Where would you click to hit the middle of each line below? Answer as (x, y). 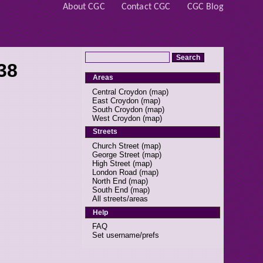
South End (110, 190)
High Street (112, 163)
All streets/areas (120, 198)
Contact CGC (146, 7)
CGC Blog (205, 7)
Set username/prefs (126, 235)
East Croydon (116, 100)
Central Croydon (120, 92)
